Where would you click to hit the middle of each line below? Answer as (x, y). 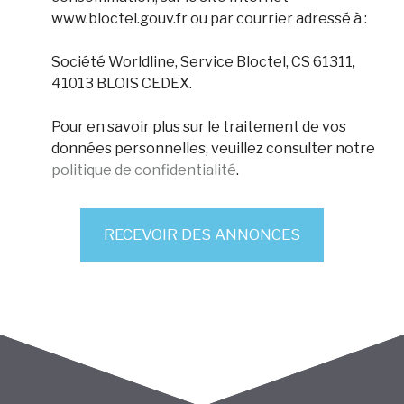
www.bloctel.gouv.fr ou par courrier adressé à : (209, 18)
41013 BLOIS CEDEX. (122, 83)
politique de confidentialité (144, 170)
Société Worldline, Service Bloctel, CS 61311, (203, 61)
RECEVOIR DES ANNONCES (202, 235)
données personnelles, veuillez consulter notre (213, 148)
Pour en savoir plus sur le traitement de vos (199, 126)
